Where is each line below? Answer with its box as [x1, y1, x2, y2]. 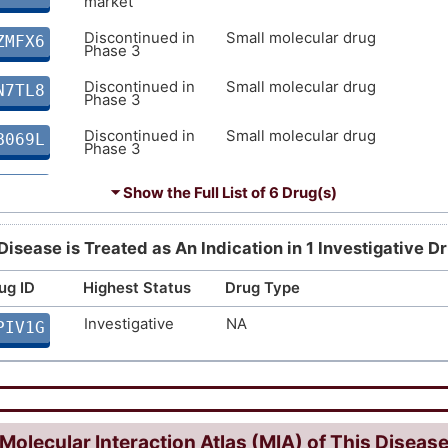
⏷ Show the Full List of [111, 183, 266, 202]
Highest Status [83, 278, 191, 297]
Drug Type [225, 278, 300, 297]
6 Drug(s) [266, 183, 337, 202]
